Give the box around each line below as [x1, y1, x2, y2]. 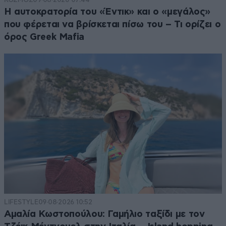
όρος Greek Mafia [4, 32, 84, 42]
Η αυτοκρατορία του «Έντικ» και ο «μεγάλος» [4, 7, 211, 17]
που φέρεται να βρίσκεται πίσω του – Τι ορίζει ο [4, 19, 221, 29]
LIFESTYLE [4, 198, 38, 206]
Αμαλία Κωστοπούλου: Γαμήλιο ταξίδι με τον [4, 209, 205, 219]
